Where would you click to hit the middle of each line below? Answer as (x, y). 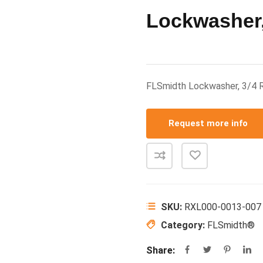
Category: (184, 225)
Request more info (208, 123)
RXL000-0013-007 (223, 207)
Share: (161, 250)
